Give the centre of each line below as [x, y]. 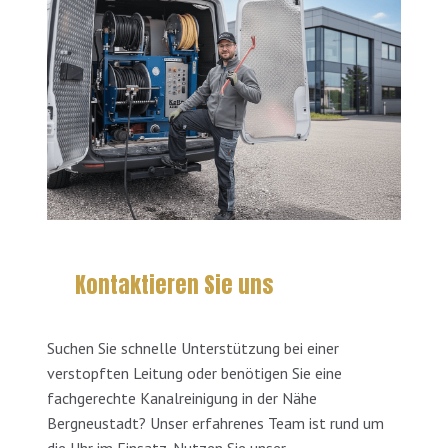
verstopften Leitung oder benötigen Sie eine [194, 373]
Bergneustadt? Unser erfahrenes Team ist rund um [215, 423]
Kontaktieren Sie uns [173, 285]
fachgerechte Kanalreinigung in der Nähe [182, 398]
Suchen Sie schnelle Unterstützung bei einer [193, 348]
